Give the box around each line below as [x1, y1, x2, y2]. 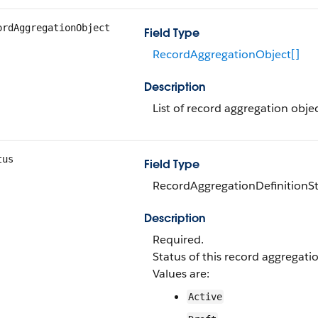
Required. [153, 232, 204, 247]
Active [188, 291, 222, 302]
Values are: [153, 266, 209, 281]
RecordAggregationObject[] [153, 47, 300, 62]
